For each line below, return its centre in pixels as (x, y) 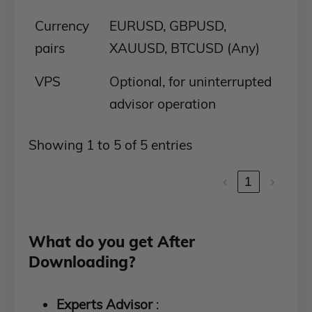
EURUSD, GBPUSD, (167, 25)
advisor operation (162, 103)
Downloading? (82, 261)
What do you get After (112, 241)
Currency (62, 25)
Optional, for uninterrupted (190, 81)
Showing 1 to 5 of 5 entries (111, 145)
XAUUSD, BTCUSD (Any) (184, 48)
